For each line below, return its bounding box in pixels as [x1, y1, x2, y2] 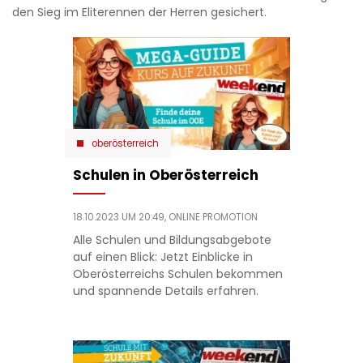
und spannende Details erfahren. [72, 283, 258, 300]
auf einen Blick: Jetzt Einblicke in [72, 249, 253, 266]
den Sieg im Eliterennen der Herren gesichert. [12, 3, 267, 20]
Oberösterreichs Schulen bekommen [72, 266, 283, 283]
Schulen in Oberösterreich [72, 165, 258, 186]
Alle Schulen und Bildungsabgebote [72, 232, 271, 249]
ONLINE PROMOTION [168, 211, 258, 224]
